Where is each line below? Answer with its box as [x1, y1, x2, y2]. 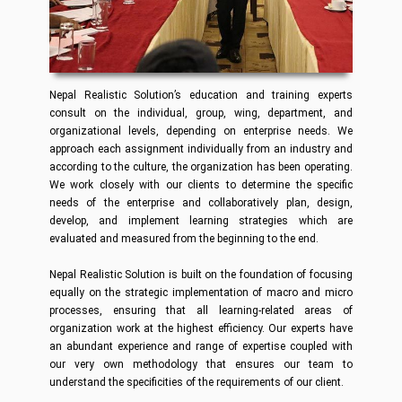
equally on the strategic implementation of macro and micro [49, 286, 353, 299]
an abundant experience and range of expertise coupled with [49, 340, 353, 353]
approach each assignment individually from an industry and [49, 143, 353, 155]
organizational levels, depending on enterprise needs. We [49, 125, 353, 137]
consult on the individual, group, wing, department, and [49, 107, 353, 119]
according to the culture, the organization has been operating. [49, 161, 353, 173]
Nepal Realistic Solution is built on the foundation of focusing [49, 268, 353, 281]
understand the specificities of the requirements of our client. [49, 376, 344, 389]
